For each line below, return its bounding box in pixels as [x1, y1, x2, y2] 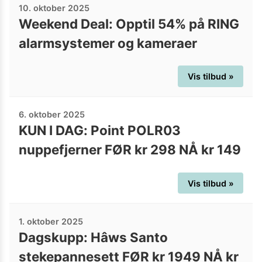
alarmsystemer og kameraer [19, 35, 197, 51]
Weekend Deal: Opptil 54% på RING [19, 15, 239, 32]
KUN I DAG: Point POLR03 [19, 122, 181, 139]
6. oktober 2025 [19, 109, 85, 120]
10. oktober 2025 [19, 2, 89, 13]
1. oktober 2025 [19, 216, 83, 226]
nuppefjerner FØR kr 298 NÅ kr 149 [19, 142, 241, 158]
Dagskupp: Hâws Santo [19, 229, 168, 245]
